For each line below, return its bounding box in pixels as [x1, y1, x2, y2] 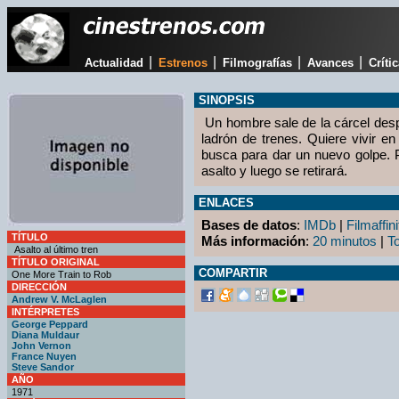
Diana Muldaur [12, 330, 79, 340]
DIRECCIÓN [12, 281, 67, 292]
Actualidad [84, 56, 143, 69]
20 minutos [313, 233, 377, 248]
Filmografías [222, 56, 292, 69]
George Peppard [12, 319, 88, 330]
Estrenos [158, 56, 208, 69]
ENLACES [199, 196, 254, 209]
